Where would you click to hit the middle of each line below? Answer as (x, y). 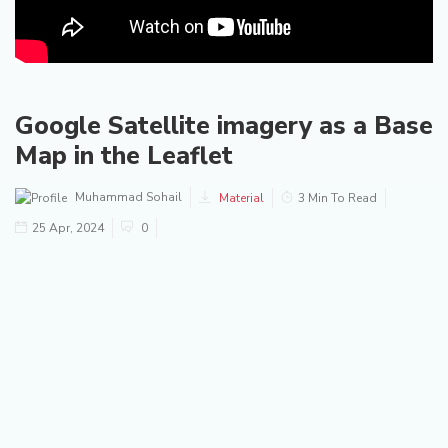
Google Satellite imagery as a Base (224, 126)
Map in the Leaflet (124, 156)
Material (240, 197)
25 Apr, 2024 (68, 228)
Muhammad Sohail (127, 197)
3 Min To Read (337, 197)
